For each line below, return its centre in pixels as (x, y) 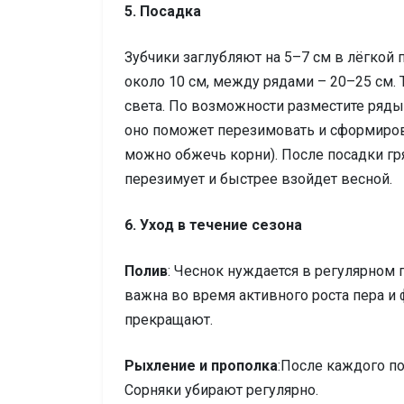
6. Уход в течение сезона (213, 225)
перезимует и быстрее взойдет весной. (258, 179)
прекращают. (169, 320)
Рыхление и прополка (201, 366)
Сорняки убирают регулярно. (221, 390)
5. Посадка (163, 12)
